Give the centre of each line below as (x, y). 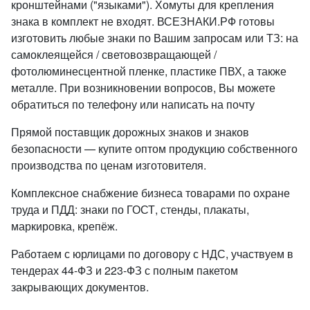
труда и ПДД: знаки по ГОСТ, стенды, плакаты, (130, 209)
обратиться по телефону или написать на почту (133, 104)
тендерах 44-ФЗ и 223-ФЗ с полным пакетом (125, 270)
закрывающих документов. (80, 287)
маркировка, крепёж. (64, 226)
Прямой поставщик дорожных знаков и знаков (130, 132)
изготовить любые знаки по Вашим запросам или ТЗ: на (155, 38)
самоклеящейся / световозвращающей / (114, 54)
